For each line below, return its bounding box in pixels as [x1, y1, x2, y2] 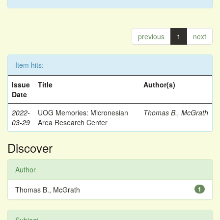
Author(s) [143, 80, 175, 89]
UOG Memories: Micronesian [38, 108, 128, 117]
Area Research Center [38, 117, 108, 127]
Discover [7, 139, 53, 156]
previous [138, 31, 165, 41]
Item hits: [15, 60, 44, 70]
